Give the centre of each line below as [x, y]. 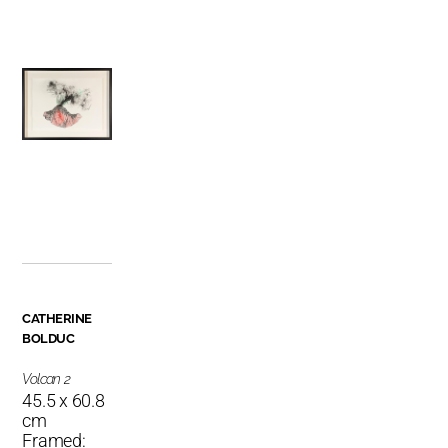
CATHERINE [57, 318]
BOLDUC [48, 338]
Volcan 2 [46, 379]
